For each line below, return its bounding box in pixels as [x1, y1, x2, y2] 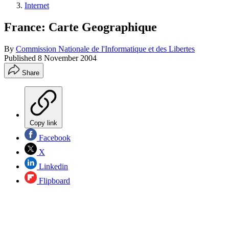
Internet [25, 1, 49, 10]
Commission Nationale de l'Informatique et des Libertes [16, 44, 195, 53]
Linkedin [37, 162, 68, 171]
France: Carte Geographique [4, 20, 157, 34]
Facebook [37, 133, 71, 142]
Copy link [30, 119, 57, 127]
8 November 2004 [38, 53, 97, 62]
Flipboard [37, 176, 70, 185]
